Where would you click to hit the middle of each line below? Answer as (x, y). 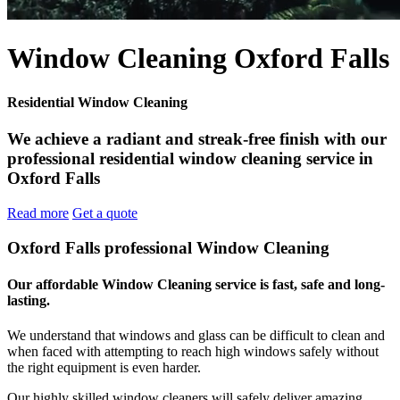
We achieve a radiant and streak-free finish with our (197, 139)
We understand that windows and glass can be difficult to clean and (196, 336)
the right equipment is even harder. (104, 368)
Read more (38, 212)
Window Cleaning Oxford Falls (198, 58)
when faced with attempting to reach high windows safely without (193, 352)
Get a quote (105, 212)
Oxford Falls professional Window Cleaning (168, 247)
